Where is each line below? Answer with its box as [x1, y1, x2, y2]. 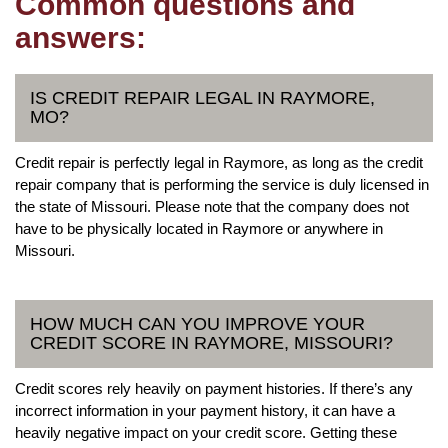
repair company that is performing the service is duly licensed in [15, 175, 429, 193]
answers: [15, 20, 146, 54]
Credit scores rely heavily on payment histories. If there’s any [15, 379, 413, 397]
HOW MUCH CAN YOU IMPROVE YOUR [30, 313, 365, 334]
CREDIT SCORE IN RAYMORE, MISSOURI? [30, 332, 393, 353]
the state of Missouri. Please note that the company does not [15, 197, 409, 215]
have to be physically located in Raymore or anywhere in [15, 219, 383, 237]
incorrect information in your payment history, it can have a [15, 401, 395, 419]
